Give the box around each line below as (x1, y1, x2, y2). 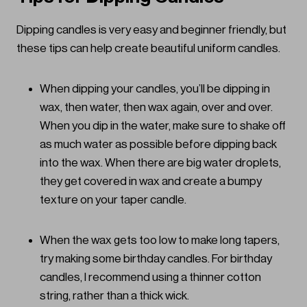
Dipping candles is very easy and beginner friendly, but (16, 24, 286, 36)
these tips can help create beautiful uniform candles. (16, 42, 282, 55)
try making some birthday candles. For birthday (40, 253, 272, 265)
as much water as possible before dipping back (40, 138, 277, 151)
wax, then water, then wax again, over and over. (40, 101, 273, 114)
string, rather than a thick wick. (40, 290, 189, 302)
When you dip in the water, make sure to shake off (40, 120, 286, 132)
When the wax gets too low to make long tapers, (40, 234, 280, 247)
